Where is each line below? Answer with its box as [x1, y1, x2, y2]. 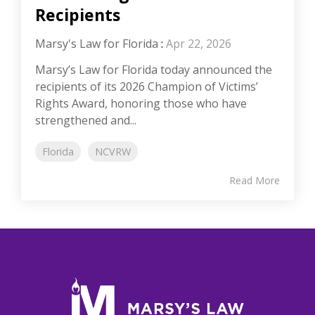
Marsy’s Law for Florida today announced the [35, 62, 272, 78]
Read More [229, 174, 280, 188]
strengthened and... [35, 112, 136, 129]
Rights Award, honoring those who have [35, 96, 247, 112]
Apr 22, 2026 [166, 36, 231, 52]
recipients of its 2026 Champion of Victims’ [35, 79, 258, 95]
